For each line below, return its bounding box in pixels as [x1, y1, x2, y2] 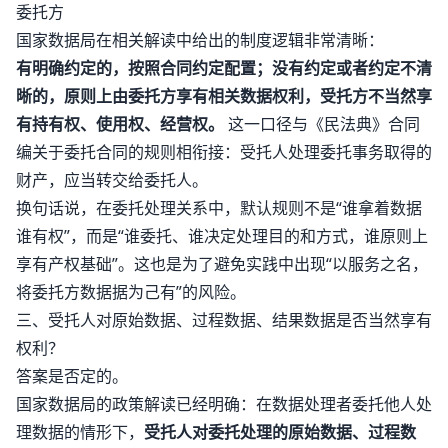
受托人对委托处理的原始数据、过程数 [144, 421, 416, 443]
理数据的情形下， [16, 421, 144, 443]
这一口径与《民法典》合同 [224, 113, 420, 135]
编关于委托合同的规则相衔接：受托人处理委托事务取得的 [16, 141, 432, 163]
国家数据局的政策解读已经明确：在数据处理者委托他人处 [16, 393, 432, 415]
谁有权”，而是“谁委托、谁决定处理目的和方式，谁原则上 [16, 225, 428, 247]
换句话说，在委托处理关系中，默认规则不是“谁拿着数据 [16, 197, 422, 219]
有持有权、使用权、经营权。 [16, 113, 224, 135]
